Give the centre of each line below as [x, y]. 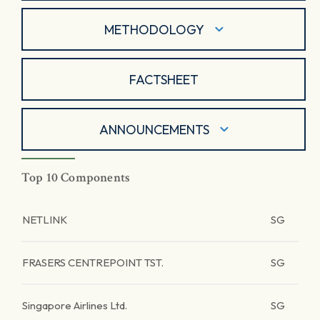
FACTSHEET [164, 79]
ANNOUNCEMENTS [154, 129]
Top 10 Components [76, 177]
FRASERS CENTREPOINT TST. [93, 262]
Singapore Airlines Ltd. [75, 305]
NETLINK [45, 220]
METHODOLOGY [154, 29]
